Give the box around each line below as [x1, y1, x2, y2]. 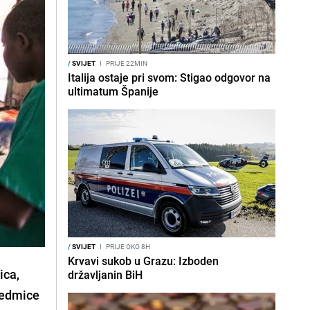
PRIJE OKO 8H [104, 241, 150, 251]
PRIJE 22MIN [104, 58, 147, 68]
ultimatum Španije [68, 84, 158, 99]
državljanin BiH [68, 267, 143, 282]
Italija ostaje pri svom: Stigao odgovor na [68, 70, 271, 85]
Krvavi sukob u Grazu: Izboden [68, 253, 219, 268]
